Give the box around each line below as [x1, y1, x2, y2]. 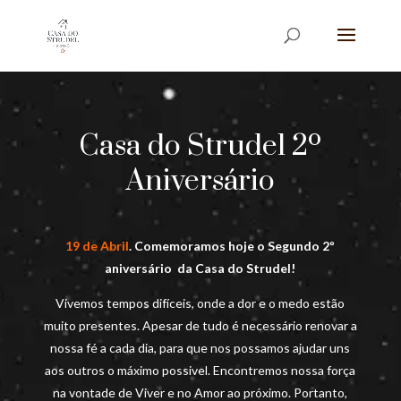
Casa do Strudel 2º [79, 127, 322, 165]
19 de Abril [65, 237, 130, 253]
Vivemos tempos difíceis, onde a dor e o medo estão [55, 294, 346, 311]
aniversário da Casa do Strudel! [105, 260, 296, 276]
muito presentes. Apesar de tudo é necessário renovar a [43, 317, 357, 333]
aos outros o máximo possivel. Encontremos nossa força [45, 362, 356, 378]
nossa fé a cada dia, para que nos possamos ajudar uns [50, 339, 351, 355]
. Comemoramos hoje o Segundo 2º [129, 237, 336, 253]
